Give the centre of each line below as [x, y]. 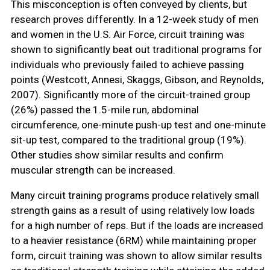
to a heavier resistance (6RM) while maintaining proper [133, 241]
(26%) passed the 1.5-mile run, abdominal [105, 110]
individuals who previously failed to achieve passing [127, 65]
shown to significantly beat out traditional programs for [136, 50]
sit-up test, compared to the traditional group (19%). [128, 140]
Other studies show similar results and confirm [117, 155]
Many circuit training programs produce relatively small [135, 196]
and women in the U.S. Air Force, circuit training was [127, 35]
